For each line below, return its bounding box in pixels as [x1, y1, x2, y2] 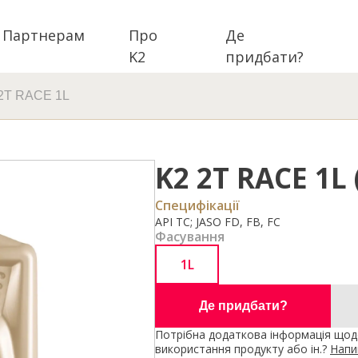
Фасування [155, 228, 225, 245]
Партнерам [2, 26, 85, 45]
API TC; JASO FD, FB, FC [155, 214, 280, 229]
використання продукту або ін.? [155, 341, 330, 356]
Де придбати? [198, 299, 288, 312]
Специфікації [155, 197, 240, 214]
